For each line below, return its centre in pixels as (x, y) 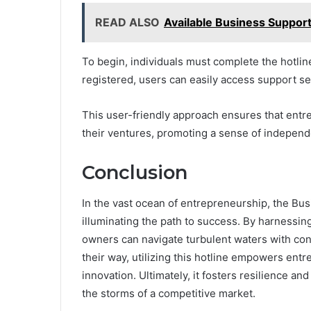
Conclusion (135, 172)
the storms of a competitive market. (169, 294)
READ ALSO (127, 22)
